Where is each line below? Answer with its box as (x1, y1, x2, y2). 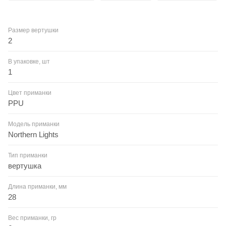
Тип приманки (8, 151, 47, 159)
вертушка (8, 161, 41, 170)
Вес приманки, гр (8, 214, 56, 221)
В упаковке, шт (8, 58, 50, 65)
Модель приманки (8, 120, 60, 128)
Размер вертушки (8, 26, 59, 34)
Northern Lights (8, 130, 59, 139)
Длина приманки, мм (8, 183, 67, 190)
